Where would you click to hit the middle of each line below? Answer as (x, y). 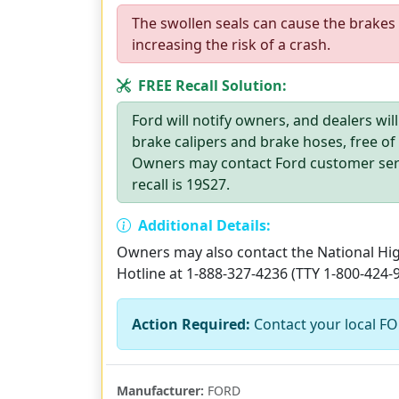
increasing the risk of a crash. (231, 45)
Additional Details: (203, 225)
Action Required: (191, 324)
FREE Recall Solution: (211, 85)
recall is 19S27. (181, 184)
